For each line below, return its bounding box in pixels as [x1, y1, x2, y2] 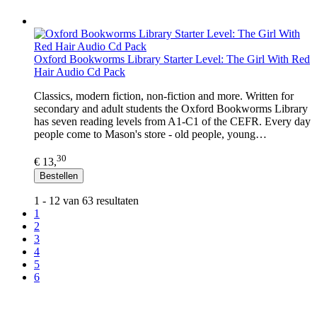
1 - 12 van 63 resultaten [34, 194, 139, 207]
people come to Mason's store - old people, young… [34, 128, 267, 141]
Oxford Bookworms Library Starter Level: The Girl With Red [34, 53, 310, 66]
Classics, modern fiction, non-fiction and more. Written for [34, 90, 294, 103]
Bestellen [40, 170, 78, 181]
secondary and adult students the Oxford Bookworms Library [34, 103, 308, 115]
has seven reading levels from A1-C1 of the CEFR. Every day [34, 115, 311, 128]
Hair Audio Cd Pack [34, 66, 125, 79]
